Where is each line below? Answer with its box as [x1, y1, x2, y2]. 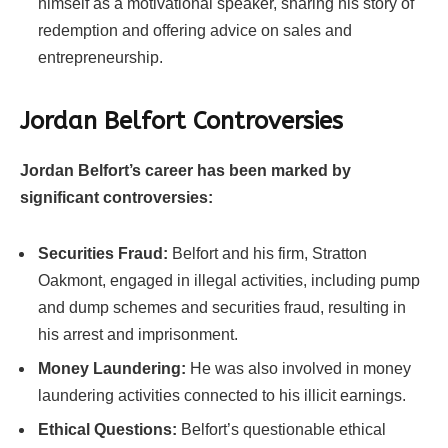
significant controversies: [20, 189, 213, 207]
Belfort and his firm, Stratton [168, 245, 367, 263]
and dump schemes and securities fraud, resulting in [38, 299, 406, 317]
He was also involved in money [186, 360, 411, 378]
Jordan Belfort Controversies [20, 107, 343, 136]
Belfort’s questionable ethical [177, 421, 386, 439]
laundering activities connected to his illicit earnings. [38, 387, 406, 405]
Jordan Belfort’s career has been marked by [20, 162, 351, 180]
